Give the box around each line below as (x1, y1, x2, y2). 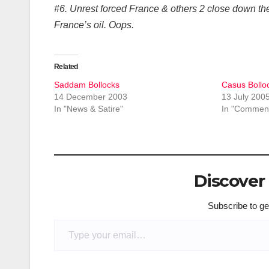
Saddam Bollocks (54, 80, 119, 90)
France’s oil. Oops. (54, 20, 134, 31)
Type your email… (53, 214, 86, 225)
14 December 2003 (54, 92, 127, 102)
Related (54, 62, 78, 71)
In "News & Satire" (54, 104, 123, 114)
